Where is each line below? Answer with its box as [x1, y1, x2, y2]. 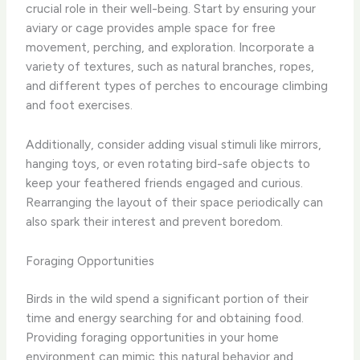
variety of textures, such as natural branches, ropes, [26, 58, 315, 74]
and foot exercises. [26, 96, 133, 112]
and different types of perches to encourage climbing [26, 77, 329, 93]
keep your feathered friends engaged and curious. [26, 174, 304, 190]
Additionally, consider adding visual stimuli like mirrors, [26, 136, 322, 152]
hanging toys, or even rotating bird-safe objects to [26, 155, 311, 171]
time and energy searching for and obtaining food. [26, 309, 305, 325]
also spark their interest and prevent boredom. [26, 213, 284, 229]
